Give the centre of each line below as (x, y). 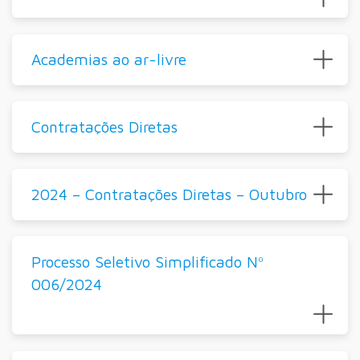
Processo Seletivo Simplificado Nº (147, 262)
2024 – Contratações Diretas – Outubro (169, 194)
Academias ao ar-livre (108, 59)
